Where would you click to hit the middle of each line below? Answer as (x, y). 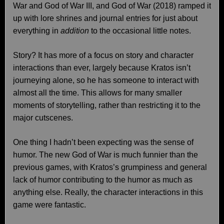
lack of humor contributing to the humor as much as (103, 180)
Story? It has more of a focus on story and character (103, 55)
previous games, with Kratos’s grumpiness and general (110, 167)
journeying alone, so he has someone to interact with (106, 80)
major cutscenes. (43, 118)
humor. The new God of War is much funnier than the (105, 155)
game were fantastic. (49, 205)
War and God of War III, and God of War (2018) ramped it (112, 6)
